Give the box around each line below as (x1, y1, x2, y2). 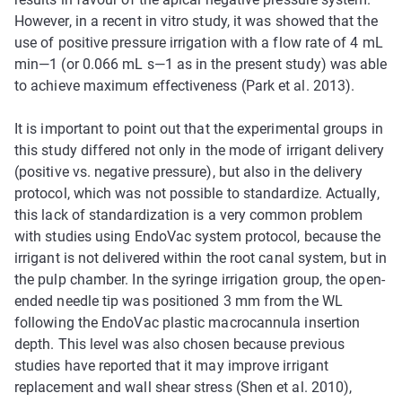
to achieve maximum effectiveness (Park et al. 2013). (14, 76, 355, 94)
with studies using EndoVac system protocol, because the (14, 227, 381, 245)
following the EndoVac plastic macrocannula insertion (14, 313, 361, 331)
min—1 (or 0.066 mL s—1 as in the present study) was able (14, 55, 388, 73)
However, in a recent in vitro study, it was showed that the (14, 12, 378, 30)
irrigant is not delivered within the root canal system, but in (14, 249, 387, 267)
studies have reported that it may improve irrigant (14, 356, 328, 374)
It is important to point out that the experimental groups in (14, 119, 383, 137)
